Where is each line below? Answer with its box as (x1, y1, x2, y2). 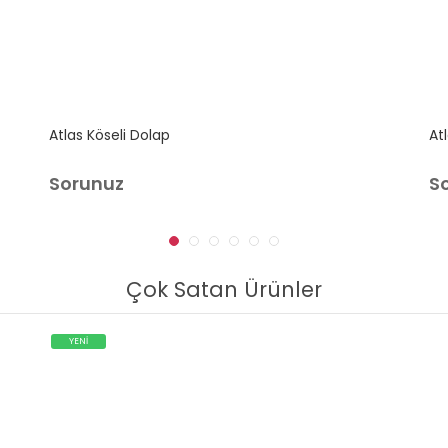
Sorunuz (49, 171, 124, 197)
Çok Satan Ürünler (126, 275, 322, 305)
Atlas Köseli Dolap (49, 125, 170, 146)
